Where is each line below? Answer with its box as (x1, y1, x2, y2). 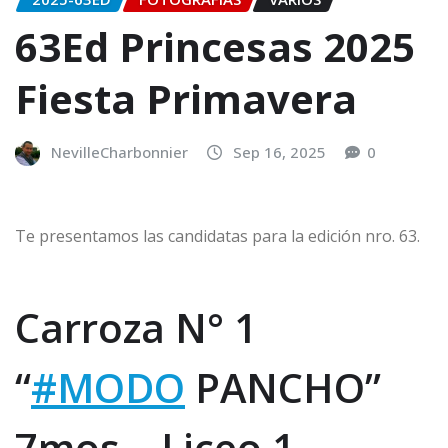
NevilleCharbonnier (51, 142, 188, 163)
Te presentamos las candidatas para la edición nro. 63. (15, 224, 420, 247)
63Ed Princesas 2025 (15, 19, 415, 75)
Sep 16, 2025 (233, 142, 326, 163)
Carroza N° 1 (15, 299, 257, 355)
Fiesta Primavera (15, 71, 357, 127)
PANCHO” (185, 359, 381, 415)
